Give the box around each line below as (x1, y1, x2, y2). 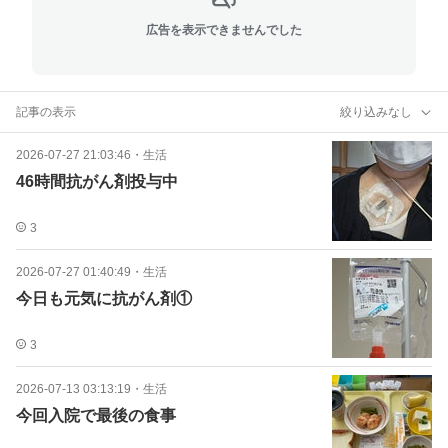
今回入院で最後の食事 (16, 407, 176, 424)
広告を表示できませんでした (146, 22, 302, 37)
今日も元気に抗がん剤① (16, 290, 192, 307)
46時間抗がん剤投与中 (16, 173, 178, 190)
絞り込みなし (340, 104, 412, 119)
